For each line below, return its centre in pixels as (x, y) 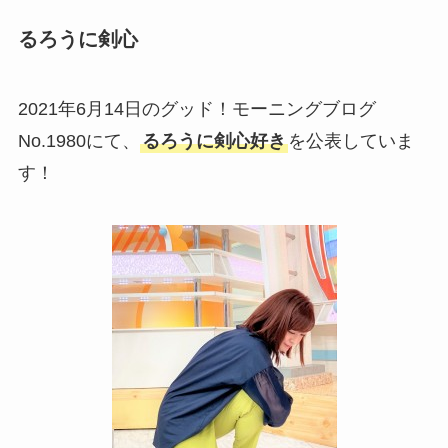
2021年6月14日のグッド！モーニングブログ (196, 108)
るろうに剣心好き (213, 140)
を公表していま (350, 140)
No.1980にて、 (78, 140)
